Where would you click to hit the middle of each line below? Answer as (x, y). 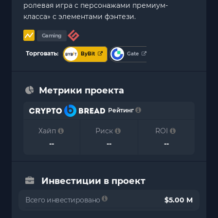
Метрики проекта (82, 90)
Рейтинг (120, 110)
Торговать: (44, 53)
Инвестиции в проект (93, 181)
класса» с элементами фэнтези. (80, 16)
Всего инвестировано (64, 200)
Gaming (52, 36)
